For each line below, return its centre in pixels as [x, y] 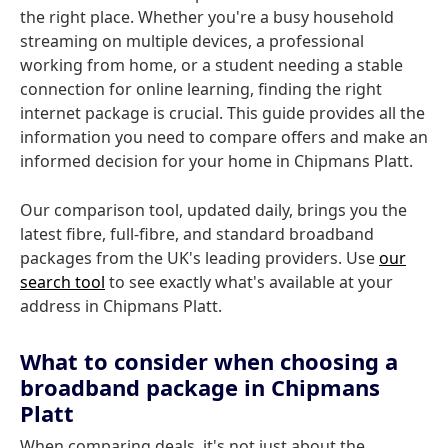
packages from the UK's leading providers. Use [199, 258]
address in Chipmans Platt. [121, 306]
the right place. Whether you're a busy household [207, 17]
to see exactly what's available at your [249, 282]
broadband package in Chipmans [200, 387]
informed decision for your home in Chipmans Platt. [216, 161]
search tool [62, 282]
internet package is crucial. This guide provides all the [222, 113]
